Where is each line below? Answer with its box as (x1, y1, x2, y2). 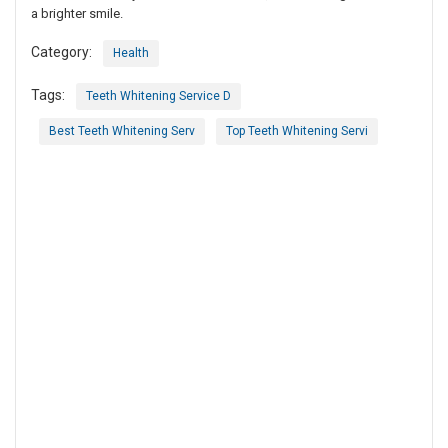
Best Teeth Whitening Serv (49, 124, 195, 139)
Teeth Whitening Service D (86, 89, 231, 104)
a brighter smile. (31, 6, 123, 22)
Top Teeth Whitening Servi (226, 124, 368, 139)
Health (113, 46, 149, 61)
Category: (31, 44, 92, 61)
